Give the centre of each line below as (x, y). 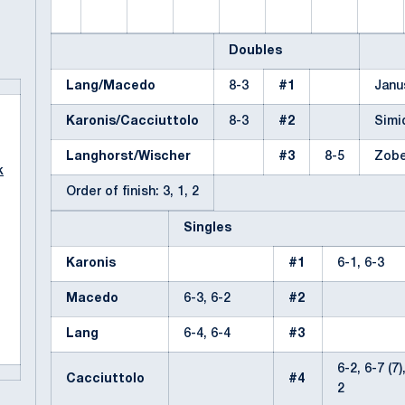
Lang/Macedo (111, 86)
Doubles (255, 51)
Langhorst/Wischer (128, 157)
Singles (207, 228)
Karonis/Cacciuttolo (132, 122)
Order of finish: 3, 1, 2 (132, 192)
